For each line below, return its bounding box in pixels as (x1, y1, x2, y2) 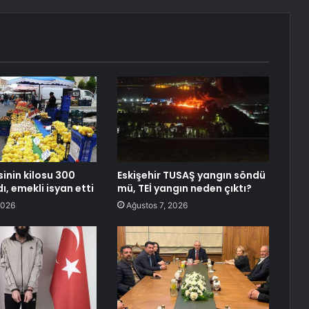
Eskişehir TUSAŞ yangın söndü (117, 168, 266, 183)
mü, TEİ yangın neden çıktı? (117, 181, 252, 196)
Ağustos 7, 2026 (126, 200, 188, 211)
